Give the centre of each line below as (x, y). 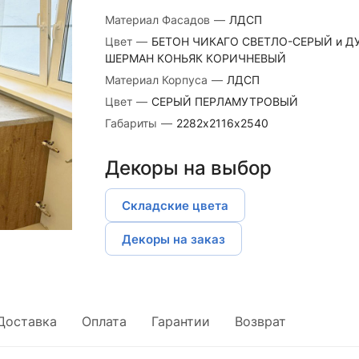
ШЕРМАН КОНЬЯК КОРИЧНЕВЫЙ (195, 58)
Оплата (104, 321)
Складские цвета (175, 205)
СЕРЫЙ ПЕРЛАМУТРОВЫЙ (224, 101)
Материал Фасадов (159, 20)
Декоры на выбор (188, 168)
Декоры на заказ (173, 239)
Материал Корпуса (157, 80)
